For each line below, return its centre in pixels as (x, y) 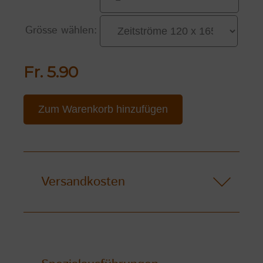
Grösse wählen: (61, 31)
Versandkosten (83, 182)
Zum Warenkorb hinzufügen (103, 109)
